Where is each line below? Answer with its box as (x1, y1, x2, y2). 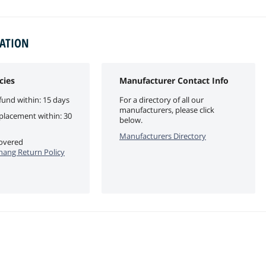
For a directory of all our (119, 94, 204, 105)
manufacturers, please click (119, 104, 214, 115)
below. (119, 114, 142, 125)
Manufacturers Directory (119, 130, 206, 141)
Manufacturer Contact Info (119, 74, 229, 86)
